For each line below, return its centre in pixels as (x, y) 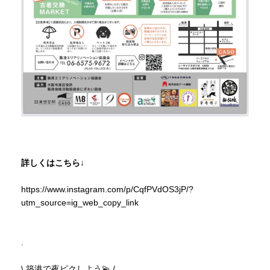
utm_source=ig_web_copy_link (80, 202)
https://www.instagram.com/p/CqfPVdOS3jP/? (107, 189)
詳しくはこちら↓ (53, 162)
